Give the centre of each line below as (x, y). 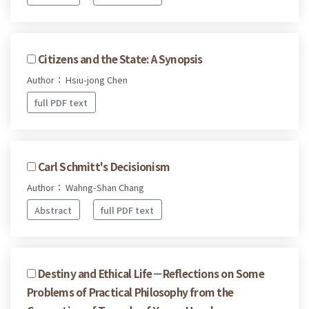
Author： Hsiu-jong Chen (77, 80)
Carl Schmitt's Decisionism (104, 166)
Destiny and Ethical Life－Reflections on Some (151, 273)
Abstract (53, 210)
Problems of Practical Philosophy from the (130, 292)
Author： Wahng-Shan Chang (86, 187)
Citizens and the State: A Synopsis (120, 59)
